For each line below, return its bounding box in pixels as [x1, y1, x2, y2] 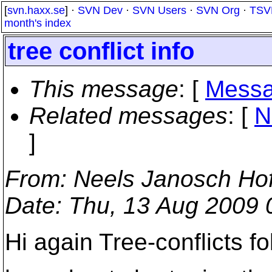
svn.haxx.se [7, 4, 65, 16]
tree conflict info [8, 37, 194, 65]
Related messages [29, 103, 228, 129]
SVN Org [196, 4, 240, 16]
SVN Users [132, 4, 186, 16]
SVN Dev [78, 4, 123, 16]
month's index [4, 17, 71, 29]
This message [29, 76, 178, 102]
